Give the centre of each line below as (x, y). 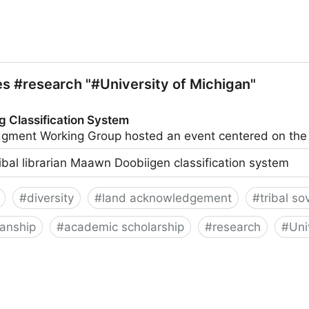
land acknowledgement (167, 198)
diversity (50, 198)
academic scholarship (124, 227)
